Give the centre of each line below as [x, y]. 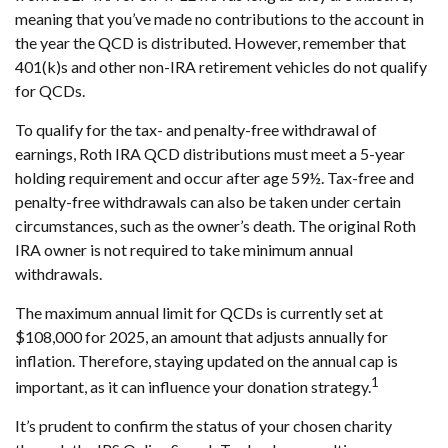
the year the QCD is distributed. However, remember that [210, 43]
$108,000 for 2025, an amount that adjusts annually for [201, 337]
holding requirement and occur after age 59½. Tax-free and [214, 178]
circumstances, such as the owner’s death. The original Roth [215, 226]
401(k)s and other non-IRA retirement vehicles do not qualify [221, 67]
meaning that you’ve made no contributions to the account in [219, 19]
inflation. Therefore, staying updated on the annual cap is [206, 361]
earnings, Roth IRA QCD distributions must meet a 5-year [210, 154]
